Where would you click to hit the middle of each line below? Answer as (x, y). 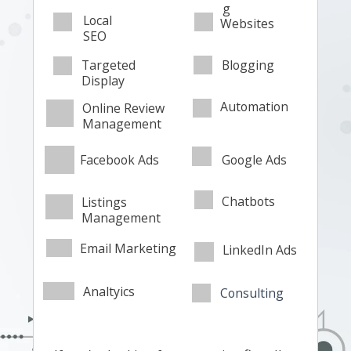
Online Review (123, 108)
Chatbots (248, 201)
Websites (247, 24)
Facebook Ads (119, 160)
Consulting (252, 293)
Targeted (109, 65)
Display (103, 81)
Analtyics (109, 291)
